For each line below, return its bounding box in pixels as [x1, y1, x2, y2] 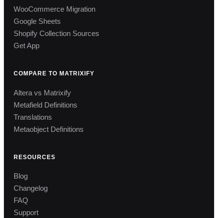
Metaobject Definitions [14, 125, 84, 133]
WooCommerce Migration [14, 5, 95, 14]
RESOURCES [14, 153, 55, 161]
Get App [14, 41, 39, 50]
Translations [14, 112, 52, 121]
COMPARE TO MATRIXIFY [14, 70, 94, 77]
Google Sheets [14, 17, 61, 26]
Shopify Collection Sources [14, 29, 99, 38]
